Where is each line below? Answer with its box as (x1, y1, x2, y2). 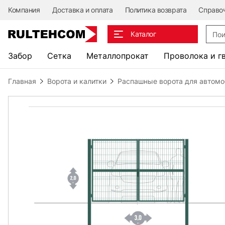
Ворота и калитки (47, 77, 106, 85)
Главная (8, 77, 36, 85)
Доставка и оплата (52, 6, 113, 14)
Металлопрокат (86, 51, 149, 61)
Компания (8, 6, 40, 14)
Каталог (131, 30, 156, 38)
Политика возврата (125, 6, 187, 14)
